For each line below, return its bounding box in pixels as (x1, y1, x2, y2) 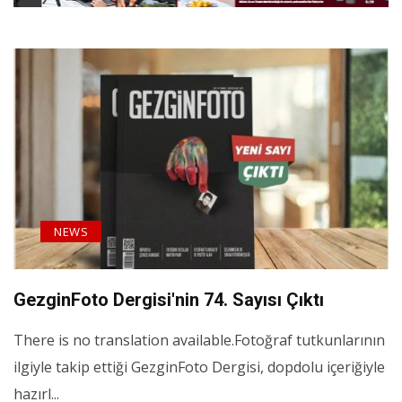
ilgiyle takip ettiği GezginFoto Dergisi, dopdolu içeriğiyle (13, 356, 385, 377)
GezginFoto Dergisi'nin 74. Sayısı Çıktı (13, 288, 324, 310)
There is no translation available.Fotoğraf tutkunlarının (13, 329, 385, 350)
